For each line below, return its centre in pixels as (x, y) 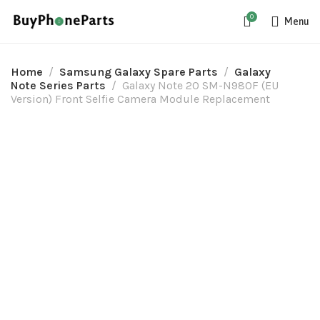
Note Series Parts (58, 85)
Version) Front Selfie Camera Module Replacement (140, 99)
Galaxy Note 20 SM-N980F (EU (200, 85)
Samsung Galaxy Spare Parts (139, 72)
